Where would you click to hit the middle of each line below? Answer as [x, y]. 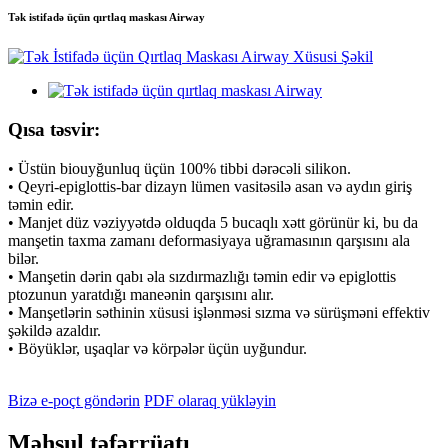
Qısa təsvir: [54, 129]
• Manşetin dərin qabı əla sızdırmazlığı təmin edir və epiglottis [202, 276]
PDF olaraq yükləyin [210, 400]
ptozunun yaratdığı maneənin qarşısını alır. [141, 294]
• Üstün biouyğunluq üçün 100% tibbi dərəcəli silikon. [179, 168]
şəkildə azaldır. [54, 330]
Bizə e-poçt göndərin [74, 400]
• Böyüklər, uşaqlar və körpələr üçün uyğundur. [157, 348]
